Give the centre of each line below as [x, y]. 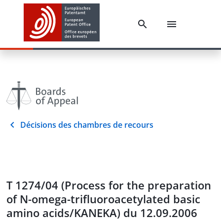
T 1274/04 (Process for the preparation [109, 185]
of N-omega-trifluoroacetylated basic [103, 199]
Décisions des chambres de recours [87, 125]
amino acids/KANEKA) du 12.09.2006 [102, 213]
